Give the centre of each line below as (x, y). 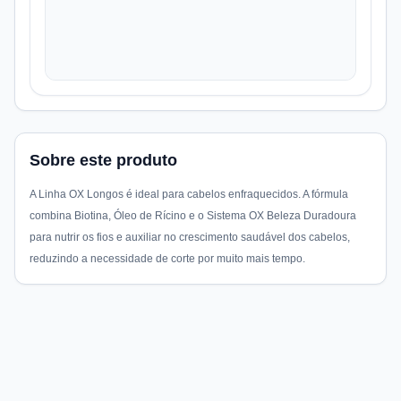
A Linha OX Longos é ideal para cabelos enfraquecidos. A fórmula (189, 194)
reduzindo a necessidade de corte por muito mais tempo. (167, 259)
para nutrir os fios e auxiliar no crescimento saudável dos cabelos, (190, 237)
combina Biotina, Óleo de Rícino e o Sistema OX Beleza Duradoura (193, 216)
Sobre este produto (103, 160)
